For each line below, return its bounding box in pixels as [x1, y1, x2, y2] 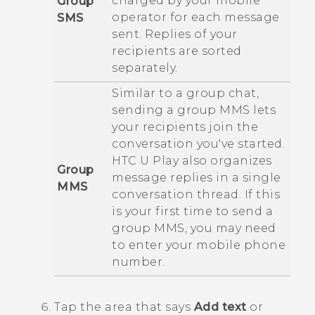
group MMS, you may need [112, 221, 276, 235]
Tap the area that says [54, 300, 194, 314]
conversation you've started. [112, 136, 285, 150]
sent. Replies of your [112, 27, 238, 41]
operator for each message [112, 10, 280, 24]
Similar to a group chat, [112, 86, 259, 100]
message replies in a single [112, 170, 281, 184]
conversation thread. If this [112, 187, 280, 201]
